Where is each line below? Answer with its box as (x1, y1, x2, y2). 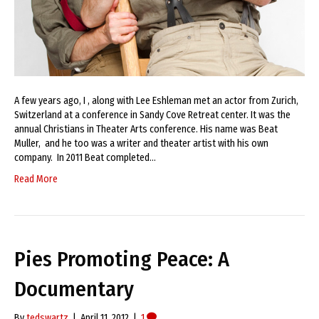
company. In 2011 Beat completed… (14, 152, 156, 164)
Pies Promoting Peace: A (14, 246, 229, 273)
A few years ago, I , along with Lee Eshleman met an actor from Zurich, (14, 95, 298, 108)
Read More (14, 173, 58, 186)
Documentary (14, 276, 134, 303)
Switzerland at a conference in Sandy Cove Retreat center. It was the (14, 109, 291, 122)
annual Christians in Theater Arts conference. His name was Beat (14, 123, 278, 136)
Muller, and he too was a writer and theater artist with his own (14, 137, 268, 150)
